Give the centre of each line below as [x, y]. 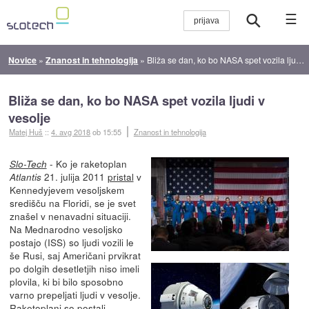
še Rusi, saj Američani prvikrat [75, 255]
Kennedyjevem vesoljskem [67, 189]
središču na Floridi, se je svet [72, 202]
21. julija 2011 [74, 176]
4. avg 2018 [71, 131]
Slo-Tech [28, 163]
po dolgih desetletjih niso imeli [74, 268]
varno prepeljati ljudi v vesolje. [75, 294]
